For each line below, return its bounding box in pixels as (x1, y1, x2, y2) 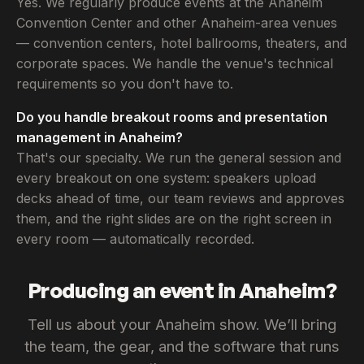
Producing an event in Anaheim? (27, 276, 337, 303)
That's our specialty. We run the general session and (16, 149, 341, 166)
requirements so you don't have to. (16, 75, 233, 92)
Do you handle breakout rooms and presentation (16, 108, 327, 125)
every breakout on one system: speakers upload (16, 169, 316, 186)
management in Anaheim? (16, 128, 183, 145)
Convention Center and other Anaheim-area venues (16, 14, 337, 31)
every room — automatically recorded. (16, 230, 254, 247)
